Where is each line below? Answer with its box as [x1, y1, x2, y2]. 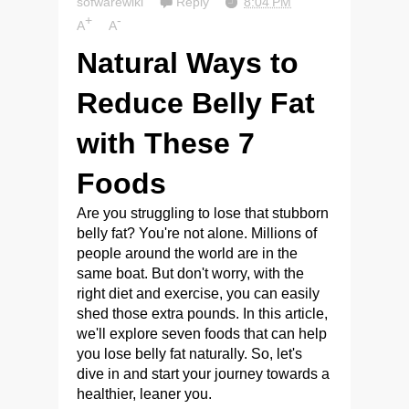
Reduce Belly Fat [77, 86, 315, 120]
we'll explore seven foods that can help [77, 325, 327, 341]
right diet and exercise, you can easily [77, 285, 320, 301]
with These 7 [77, 126, 255, 160]
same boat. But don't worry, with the [77, 265, 304, 281]
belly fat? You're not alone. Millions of [77, 225, 317, 241]
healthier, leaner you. [77, 385, 212, 402]
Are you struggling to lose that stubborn [77, 204, 329, 221]
